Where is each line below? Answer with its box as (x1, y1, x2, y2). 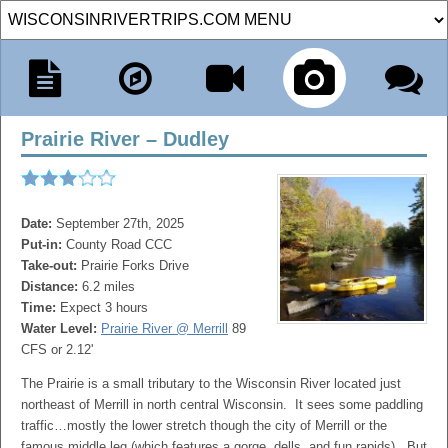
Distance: (21, 279, 82, 294)
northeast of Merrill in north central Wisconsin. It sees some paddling (21, 397, 423, 412)
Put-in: (21, 237, 66, 252)
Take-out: (21, 258, 81, 273)
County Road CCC (66, 237, 172, 252)
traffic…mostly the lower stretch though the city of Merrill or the (21, 418, 387, 433)
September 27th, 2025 (56, 216, 184, 231)
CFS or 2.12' (21, 342, 93, 357)
